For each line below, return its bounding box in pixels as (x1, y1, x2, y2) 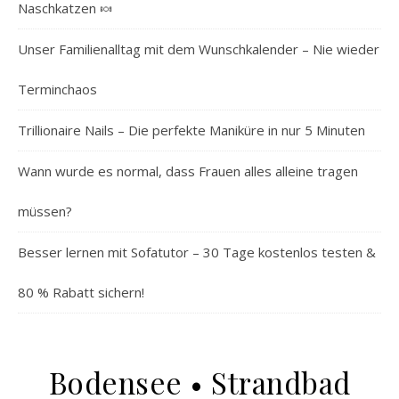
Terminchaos (18, 80, 97, 98)
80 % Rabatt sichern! (18, 283, 144, 301)
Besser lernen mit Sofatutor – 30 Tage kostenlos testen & (18, 243, 376, 261)
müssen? (18, 202, 72, 220)
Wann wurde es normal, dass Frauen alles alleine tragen (18, 162, 358, 180)
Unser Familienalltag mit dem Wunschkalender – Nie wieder (18, 40, 379, 58)
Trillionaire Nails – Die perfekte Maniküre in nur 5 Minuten (18, 121, 365, 139)
